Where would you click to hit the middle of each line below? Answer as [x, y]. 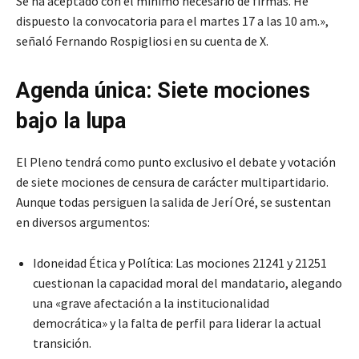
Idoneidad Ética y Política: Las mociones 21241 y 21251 [180, 263]
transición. [62, 343]
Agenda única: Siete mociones [163, 91]
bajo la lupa [71, 121]
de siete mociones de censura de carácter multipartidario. [172, 182]
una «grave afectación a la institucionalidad [151, 303]
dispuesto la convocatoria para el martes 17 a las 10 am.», [172, 21]
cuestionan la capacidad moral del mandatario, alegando [188, 283]
